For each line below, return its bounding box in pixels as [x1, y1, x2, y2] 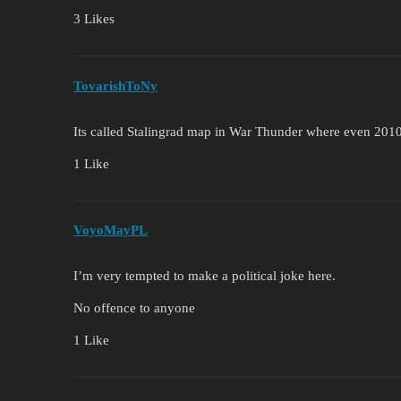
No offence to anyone [73, 301, 195, 316]
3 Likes [73, 12, 115, 27]
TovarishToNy [73, 78, 158, 93]
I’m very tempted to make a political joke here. [73, 269, 336, 284]
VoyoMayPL [73, 223, 148, 238]
